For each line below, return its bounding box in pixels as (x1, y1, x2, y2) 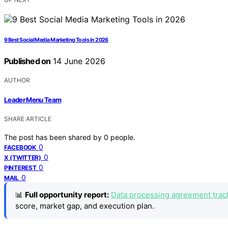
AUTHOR (4, 76, 30, 84)
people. (110, 132, 135, 141)
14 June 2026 (50, 56, 106, 67)
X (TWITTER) (4, 153, 41, 161)
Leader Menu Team (4, 95, 62, 104)
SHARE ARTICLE (4, 115, 51, 123)
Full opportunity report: (25, 189, 109, 199)
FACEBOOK (4, 143, 36, 151)
